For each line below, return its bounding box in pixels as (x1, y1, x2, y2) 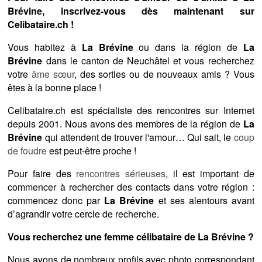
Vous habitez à (8, 40, 82, 54)
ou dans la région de (133, 40, 243, 54)
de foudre (8, 144, 47, 158)
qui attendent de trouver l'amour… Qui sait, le (42, 130, 234, 144)
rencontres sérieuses (76, 167, 166, 181)
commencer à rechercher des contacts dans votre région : (8, 180, 254, 194)
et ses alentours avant (154, 194, 254, 208)
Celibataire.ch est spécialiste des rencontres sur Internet (8, 104, 254, 118)
